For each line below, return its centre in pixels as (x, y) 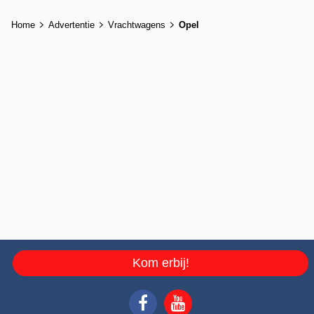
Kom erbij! (161, 263)
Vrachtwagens (137, 25)
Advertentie (71, 25)
